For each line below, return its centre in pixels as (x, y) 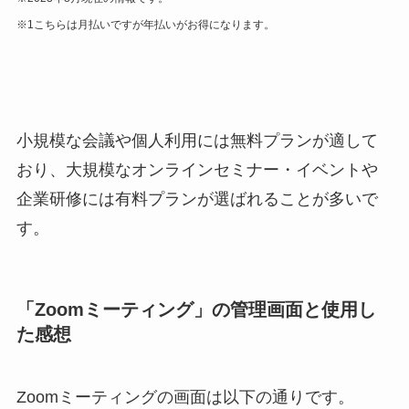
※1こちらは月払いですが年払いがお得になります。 (145, 25)
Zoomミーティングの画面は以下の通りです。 (185, 397)
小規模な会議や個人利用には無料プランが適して (197, 141)
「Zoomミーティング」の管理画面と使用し (196, 309)
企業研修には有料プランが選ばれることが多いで (197, 199)
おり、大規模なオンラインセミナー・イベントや (197, 170)
